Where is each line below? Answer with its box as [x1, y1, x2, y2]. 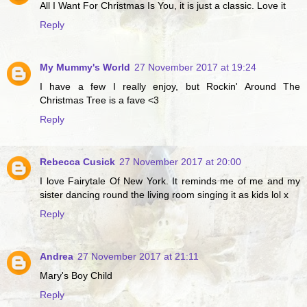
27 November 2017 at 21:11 [77, 250, 199, 262]
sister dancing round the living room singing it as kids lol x [40, 188, 288, 200]
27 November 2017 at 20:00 [119, 156, 241, 167]
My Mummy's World [40, 61, 130, 73]
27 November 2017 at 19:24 [134, 61, 256, 73]
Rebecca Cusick [40, 156, 115, 167]
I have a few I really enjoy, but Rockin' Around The [40, 80, 300, 92]
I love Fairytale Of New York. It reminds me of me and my [40, 175, 300, 186]
